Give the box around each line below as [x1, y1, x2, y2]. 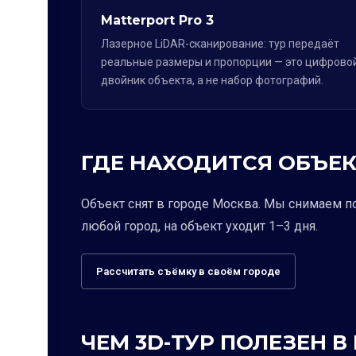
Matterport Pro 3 [101, 13, 214, 28]
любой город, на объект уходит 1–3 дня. [81, 219, 318, 234]
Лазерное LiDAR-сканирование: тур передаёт [101, 37, 339, 50]
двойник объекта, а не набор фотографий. [101, 74, 323, 87]
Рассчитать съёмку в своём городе [96, 265, 281, 277]
